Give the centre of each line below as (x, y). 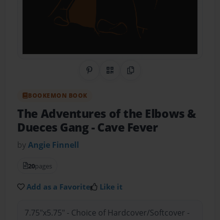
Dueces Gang (54, 128)
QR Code (126, 76)
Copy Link (148, 76)
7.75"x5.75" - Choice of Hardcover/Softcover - (107, 213)
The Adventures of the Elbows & (107, 114)
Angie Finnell (54, 145)
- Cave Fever (124, 128)
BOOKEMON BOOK (58, 96)
